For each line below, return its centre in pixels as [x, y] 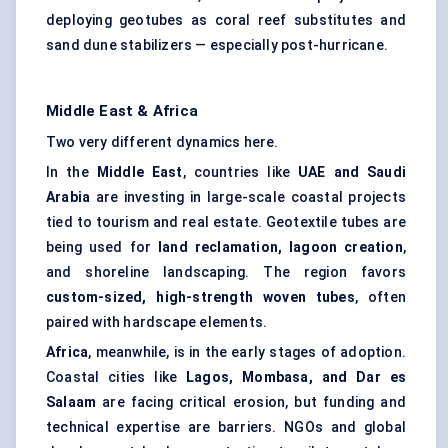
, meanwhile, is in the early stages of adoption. [247, 352]
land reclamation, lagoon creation [280, 247]
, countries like [240, 172]
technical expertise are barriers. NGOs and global [226, 427]
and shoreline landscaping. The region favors [226, 272]
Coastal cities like [116, 377]
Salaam [71, 402]
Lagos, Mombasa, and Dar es [296, 377]
